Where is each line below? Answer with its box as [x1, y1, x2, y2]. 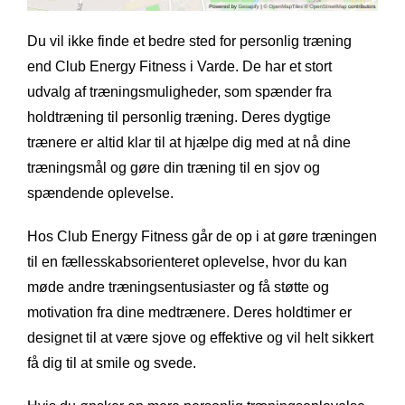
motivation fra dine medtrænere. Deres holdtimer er [27, 305, 352, 321]
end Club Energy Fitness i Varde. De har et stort [27, 59, 332, 75]
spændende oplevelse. [27, 185, 174, 202]
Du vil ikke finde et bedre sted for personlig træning [27, 33, 352, 50]
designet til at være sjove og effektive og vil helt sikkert [27, 330, 373, 346]
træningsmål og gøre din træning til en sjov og [27, 160, 320, 176]
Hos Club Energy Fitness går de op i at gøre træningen [27, 229, 377, 245]
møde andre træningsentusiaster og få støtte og [27, 279, 329, 296]
